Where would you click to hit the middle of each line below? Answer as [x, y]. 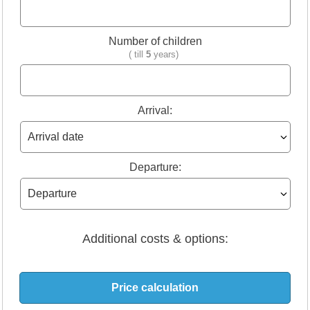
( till [137, 55]
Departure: [155, 167]
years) [166, 55]
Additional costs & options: [155, 239]
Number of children [155, 42]
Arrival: [155, 111]
